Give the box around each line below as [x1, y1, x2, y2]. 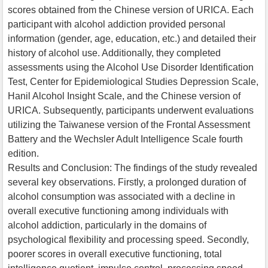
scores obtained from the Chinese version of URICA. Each [8, 4, 254, 15]
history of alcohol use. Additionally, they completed [8, 47, 221, 58]
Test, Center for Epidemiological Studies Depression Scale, [8, 76, 258, 87]
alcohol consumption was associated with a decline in [8, 191, 235, 202]
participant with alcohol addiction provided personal [8, 19, 226, 29]
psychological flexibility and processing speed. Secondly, [8, 234, 249, 245]
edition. [8, 148, 39, 159]
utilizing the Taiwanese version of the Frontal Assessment [8, 119, 250, 130]
